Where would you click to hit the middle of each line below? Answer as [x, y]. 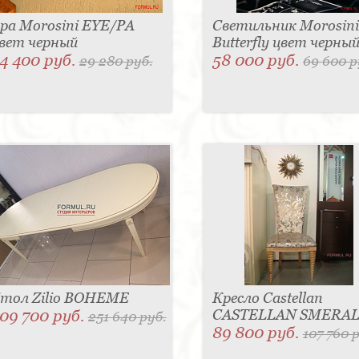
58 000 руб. [257, 61]
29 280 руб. [116, 61]
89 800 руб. [257, 333]
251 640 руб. [127, 317]
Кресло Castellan [267, 298]
